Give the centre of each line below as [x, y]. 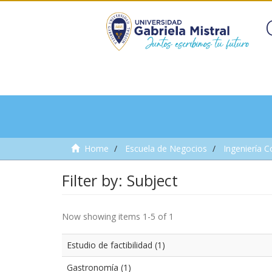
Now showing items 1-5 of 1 [118, 216]
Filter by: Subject [120, 180]
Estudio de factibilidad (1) [116, 245]
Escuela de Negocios [166, 148]
